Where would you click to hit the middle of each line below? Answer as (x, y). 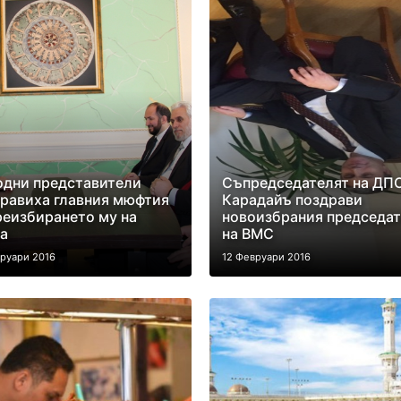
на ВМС (247, 234)
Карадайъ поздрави (292, 200)
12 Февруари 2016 (266, 257)
